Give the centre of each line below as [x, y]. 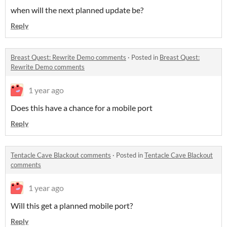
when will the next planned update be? [77, 10]
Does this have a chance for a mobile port [82, 108]
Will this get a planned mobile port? [72, 205]
